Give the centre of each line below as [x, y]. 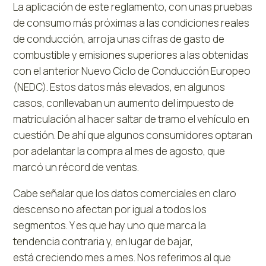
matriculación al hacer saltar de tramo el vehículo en [132, 119]
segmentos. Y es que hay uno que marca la [110, 225]
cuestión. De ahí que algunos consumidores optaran [133, 135]
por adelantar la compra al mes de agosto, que [119, 151]
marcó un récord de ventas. [76, 167]
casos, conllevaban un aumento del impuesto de [124, 103]
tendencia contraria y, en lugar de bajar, [103, 241]
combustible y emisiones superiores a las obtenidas [131, 55]
